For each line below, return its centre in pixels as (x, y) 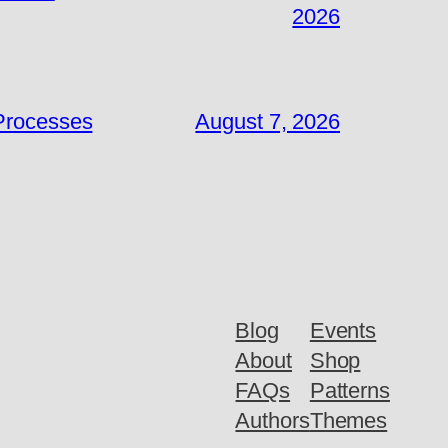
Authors (272, 420)
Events (343, 330)
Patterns (349, 390)
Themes (348, 420)
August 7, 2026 (267, 121)
